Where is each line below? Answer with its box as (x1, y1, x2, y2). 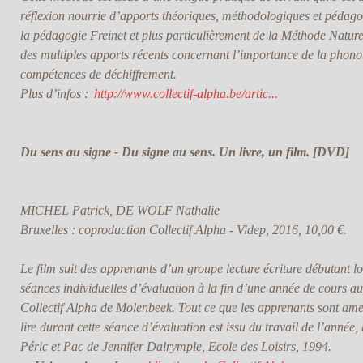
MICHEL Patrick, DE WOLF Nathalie (19, 203, 220, 218)
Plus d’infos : (19, 87, 92, 101)
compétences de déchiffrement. (19, 67, 177, 82)
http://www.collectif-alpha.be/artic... (93, 87, 278, 101)
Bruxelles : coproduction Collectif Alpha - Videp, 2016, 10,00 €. (19, 223, 347, 237)
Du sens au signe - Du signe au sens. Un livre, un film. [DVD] (19, 145, 349, 160)
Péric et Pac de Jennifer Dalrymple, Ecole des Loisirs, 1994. (19, 340, 331, 354)
